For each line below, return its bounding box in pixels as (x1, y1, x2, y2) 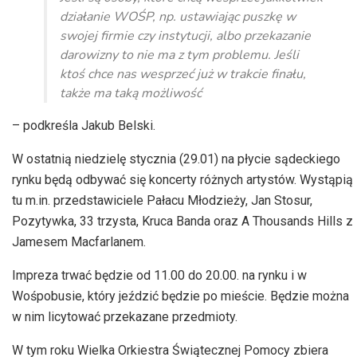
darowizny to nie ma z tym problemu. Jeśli (60, 46, 299, 65)
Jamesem (12, 234, 71, 250)
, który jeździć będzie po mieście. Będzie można (82, 288, 349, 304)
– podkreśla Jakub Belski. (12, 118, 155, 134)
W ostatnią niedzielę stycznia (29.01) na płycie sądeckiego (12, 151, 340, 167)
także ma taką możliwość (60, 84, 202, 103)
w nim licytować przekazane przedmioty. (12, 309, 237, 325)
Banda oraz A (173, 214, 253, 229)
